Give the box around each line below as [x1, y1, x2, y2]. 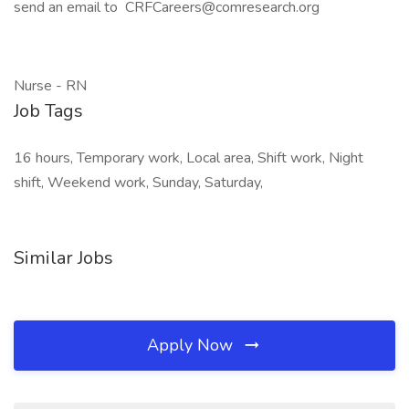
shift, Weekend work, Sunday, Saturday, [14, 173, 263, 193]
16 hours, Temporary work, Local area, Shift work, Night [14, 148, 363, 168]
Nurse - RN [14, 76, 87, 96]
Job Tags [14, 99, 83, 123]
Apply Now [147, 334, 237, 356]
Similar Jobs [14, 246, 113, 270]
